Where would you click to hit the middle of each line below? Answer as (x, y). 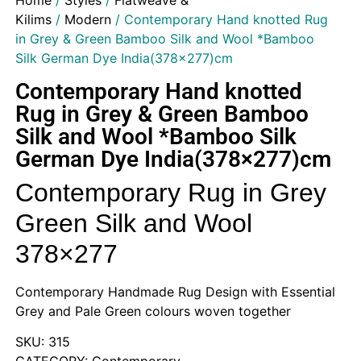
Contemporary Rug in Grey (170, 193)
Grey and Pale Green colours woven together (153, 311)
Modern (87, 20)
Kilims (33, 20)
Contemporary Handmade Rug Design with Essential (175, 292)
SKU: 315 (42, 342)
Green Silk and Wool (133, 224)
